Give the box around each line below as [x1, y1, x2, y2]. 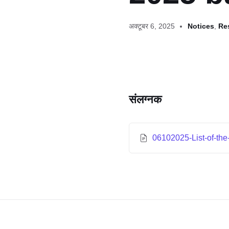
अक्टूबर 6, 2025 [129, 22, 175, 30]
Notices [188, 22, 214, 30]
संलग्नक [129, 93, 162, 106]
